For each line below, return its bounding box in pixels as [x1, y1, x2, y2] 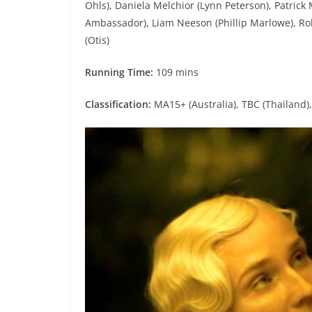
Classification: [85, 97, 151, 111]
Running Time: [85, 65, 156, 79]
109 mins [156, 65, 198, 79]
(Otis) [85, 33, 109, 47]
